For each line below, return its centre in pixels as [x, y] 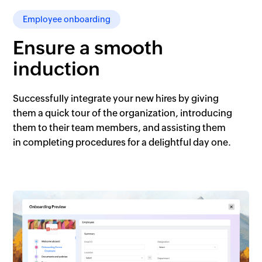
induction [57, 68]
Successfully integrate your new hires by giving [116, 98]
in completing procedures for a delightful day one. [122, 142]
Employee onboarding [67, 19]
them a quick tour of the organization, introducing [123, 113]
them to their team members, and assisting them [120, 127]
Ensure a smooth [88, 47]
